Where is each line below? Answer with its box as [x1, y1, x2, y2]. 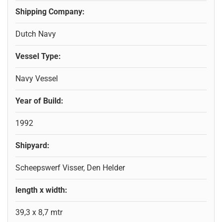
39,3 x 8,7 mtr [15, 207, 62, 217]
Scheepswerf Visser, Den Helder [15, 163, 125, 172]
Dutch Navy [15, 29, 56, 39]
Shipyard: [15, 140, 50, 150]
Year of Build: [15, 96, 63, 106]
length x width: [15, 185, 67, 195]
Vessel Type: [15, 51, 61, 61]
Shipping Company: [15, 6, 85, 16]
